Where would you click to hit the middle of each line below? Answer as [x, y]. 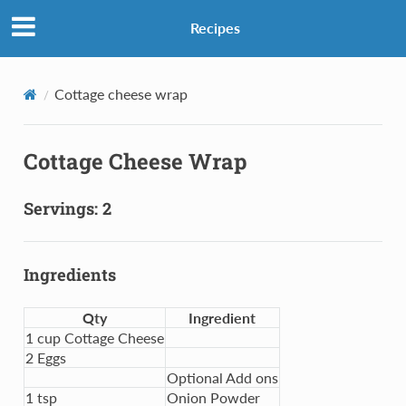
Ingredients [69, 274]
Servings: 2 [67, 208]
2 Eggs [45, 357]
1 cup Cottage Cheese [94, 337]
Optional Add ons [222, 377]
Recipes [215, 28]
